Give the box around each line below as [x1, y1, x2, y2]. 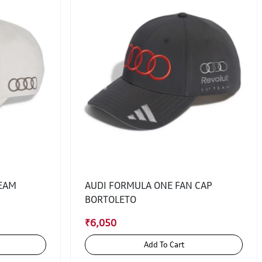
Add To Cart [159, 240, 184, 249]
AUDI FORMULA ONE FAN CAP [85, 180, 212, 191]
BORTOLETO [85, 194, 136, 205]
